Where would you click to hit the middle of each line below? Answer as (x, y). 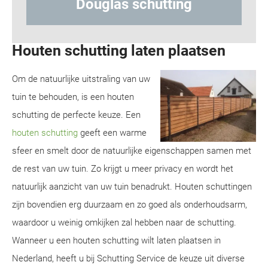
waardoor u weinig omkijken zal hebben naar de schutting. (124, 223)
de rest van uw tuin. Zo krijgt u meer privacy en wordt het (123, 169)
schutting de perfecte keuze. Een (76, 115)
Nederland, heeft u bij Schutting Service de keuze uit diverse (128, 258)
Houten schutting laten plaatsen (119, 51)
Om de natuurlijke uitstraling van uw (81, 79)
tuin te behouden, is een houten (73, 97)
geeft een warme (112, 133)
